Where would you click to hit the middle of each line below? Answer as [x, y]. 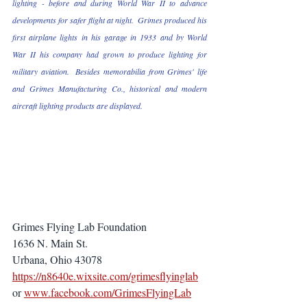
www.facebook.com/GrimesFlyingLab [108, 292]
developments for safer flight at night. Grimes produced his [110, 20]
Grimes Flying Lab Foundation [81, 226]
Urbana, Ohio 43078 [57, 259]
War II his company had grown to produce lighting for [110, 54]
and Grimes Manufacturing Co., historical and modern [110, 89]
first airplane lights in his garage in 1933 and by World [110, 37]
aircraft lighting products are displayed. [77, 106]
